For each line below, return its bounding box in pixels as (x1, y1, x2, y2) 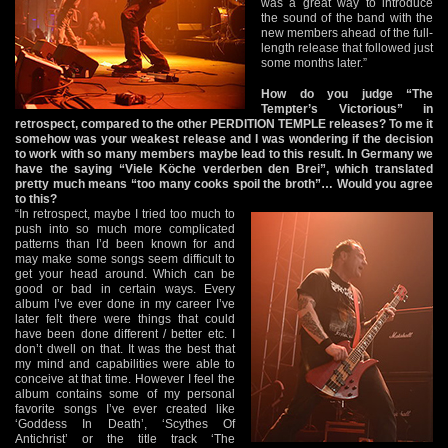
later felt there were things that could (15, 311, 235, 326)
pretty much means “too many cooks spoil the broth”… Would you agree (15, 176, 433, 191)
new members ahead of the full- (261, 25, 433, 40)
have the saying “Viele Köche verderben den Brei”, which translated (15, 161, 433, 176)
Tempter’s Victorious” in (261, 101, 433, 116)
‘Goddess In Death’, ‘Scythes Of (15, 416, 235, 431)
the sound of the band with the (261, 10, 433, 25)
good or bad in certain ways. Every (15, 281, 235, 296)
